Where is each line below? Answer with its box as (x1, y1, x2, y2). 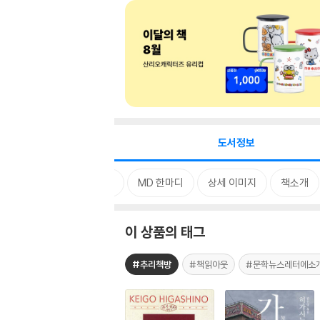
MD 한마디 (138, 176, 184, 189)
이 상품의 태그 (125, 223, 205, 241)
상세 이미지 (208, 176, 256, 189)
